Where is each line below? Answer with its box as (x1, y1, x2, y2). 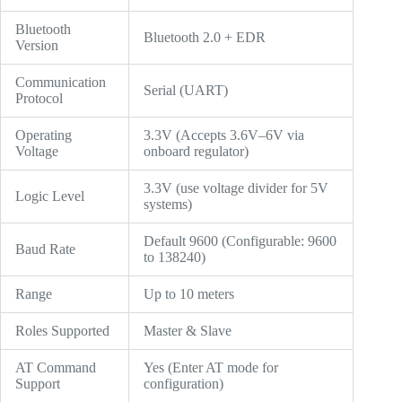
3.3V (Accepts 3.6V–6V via (144, 127, 304, 143)
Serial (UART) (144, 82, 228, 98)
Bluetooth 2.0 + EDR (144, 29, 266, 45)
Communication (15, 74, 106, 90)
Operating (15, 127, 72, 143)
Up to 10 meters (144, 285, 234, 301)
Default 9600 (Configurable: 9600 (144, 232, 336, 249)
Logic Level (15, 188, 84, 204)
